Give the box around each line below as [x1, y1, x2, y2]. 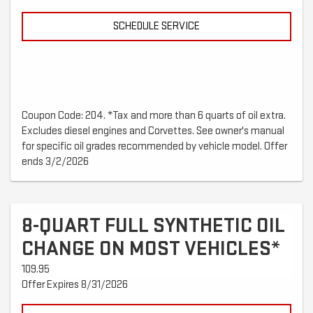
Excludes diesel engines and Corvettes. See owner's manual [22, 124, 284, 138]
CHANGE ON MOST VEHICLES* [22, 236, 280, 262]
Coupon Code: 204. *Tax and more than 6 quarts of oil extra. [22, 109, 286, 123]
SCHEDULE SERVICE [113, 20, 200, 34]
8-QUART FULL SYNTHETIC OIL [22, 213, 285, 239]
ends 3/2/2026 [22, 155, 89, 169]
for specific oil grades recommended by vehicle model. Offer [22, 140, 287, 154]
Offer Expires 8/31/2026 [22, 278, 128, 292]
